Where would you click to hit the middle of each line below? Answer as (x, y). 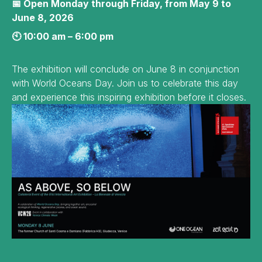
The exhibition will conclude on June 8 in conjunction (125, 69)
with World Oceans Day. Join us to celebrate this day (125, 83)
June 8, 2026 (43, 18)
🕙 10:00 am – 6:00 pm (63, 36)
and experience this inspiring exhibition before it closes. (129, 97)
